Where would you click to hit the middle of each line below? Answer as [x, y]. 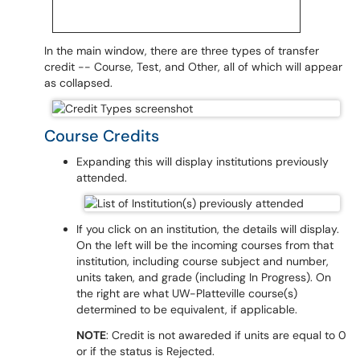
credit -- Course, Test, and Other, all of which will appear [193, 67]
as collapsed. [78, 83]
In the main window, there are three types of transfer [182, 51]
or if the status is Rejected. [145, 351]
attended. [102, 178]
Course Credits [102, 136]
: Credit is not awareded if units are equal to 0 [226, 335]
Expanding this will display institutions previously [202, 162]
